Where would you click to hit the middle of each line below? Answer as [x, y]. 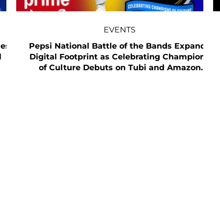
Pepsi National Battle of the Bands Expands [120, 46]
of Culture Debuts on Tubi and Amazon [120, 67]
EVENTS [120, 29]
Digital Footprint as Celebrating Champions [120, 56]
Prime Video [120, 78]
